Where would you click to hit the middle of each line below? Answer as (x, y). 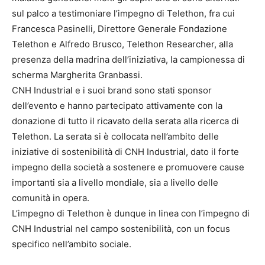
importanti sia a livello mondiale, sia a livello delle (115, 182)
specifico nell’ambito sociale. (72, 244)
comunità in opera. (51, 198)
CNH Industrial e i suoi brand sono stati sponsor (112, 90)
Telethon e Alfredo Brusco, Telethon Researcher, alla (122, 44)
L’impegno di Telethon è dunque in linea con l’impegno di (131, 213)
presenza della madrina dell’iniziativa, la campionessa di (128, 59)
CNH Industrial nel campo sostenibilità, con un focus (121, 229)
